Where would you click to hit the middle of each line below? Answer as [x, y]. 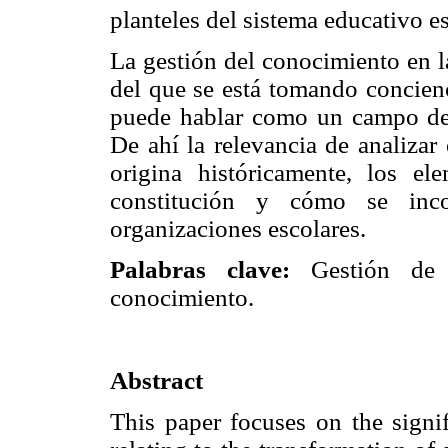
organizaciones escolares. [238, 229]
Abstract [156, 380]
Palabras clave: [200, 270]
